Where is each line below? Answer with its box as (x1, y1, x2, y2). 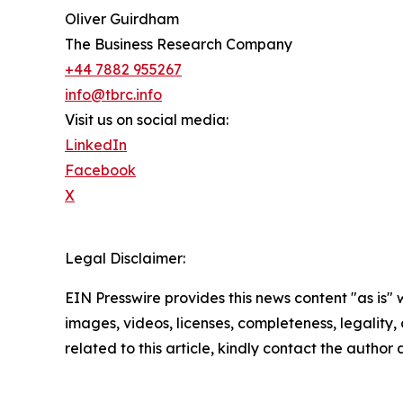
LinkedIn (65, 136, 127, 155)
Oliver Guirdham (65, 10, 179, 29)
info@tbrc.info (65, 85, 162, 104)
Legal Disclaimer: (65, 249, 185, 268)
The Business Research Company (65, 35, 292, 54)
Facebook (65, 161, 136, 180)
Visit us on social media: (65, 111, 228, 130)
